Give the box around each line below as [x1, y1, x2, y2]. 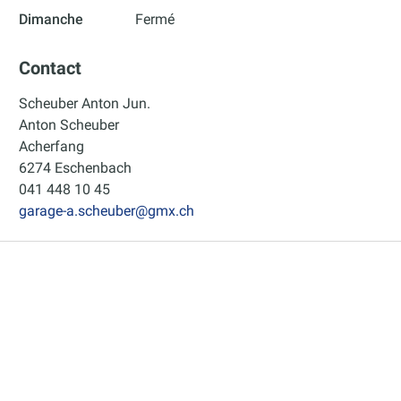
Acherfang [19, 138, 85, 156]
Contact [19, 57, 82, 79]
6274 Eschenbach [19, 159, 132, 177]
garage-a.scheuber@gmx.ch [19, 202, 195, 220]
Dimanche [19, 10, 84, 28]
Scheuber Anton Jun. [19, 95, 151, 113]
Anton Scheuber [19, 116, 120, 134]
